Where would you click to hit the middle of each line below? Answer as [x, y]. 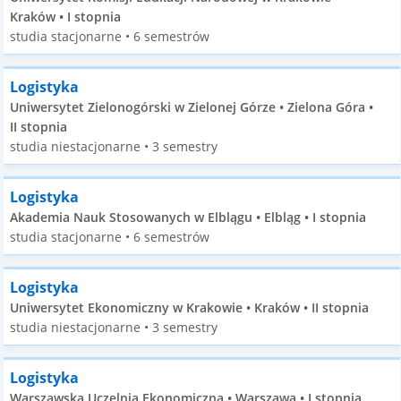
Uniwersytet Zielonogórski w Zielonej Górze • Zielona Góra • [192, 107]
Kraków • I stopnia [66, 17]
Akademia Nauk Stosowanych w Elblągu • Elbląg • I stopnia [188, 217]
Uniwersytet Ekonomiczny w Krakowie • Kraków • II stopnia [190, 307]
